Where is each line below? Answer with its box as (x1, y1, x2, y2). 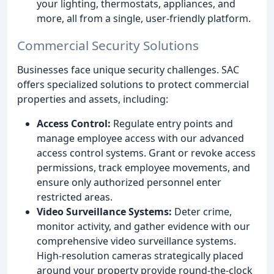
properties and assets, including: (17, 92, 168, 106)
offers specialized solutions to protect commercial (17, 78, 249, 92)
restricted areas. (37, 190, 113, 204)
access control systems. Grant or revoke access (37, 146, 256, 160)
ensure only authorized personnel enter (37, 176, 221, 190)
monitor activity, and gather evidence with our (37, 220, 250, 234)
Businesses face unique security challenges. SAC (17, 63, 239, 77)
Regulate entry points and (111, 117, 233, 131)
